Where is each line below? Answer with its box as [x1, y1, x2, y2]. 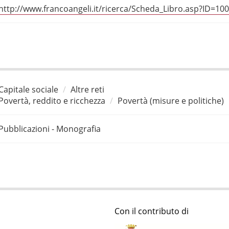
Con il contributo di [114, 205, 189, 217]
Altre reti [70, 83, 104, 95]
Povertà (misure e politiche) [117, 95, 224, 106]
